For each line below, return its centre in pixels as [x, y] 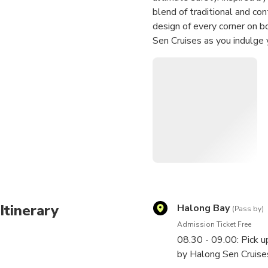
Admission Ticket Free [214, 224]
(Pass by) [248, 208]
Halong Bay [203, 208]
